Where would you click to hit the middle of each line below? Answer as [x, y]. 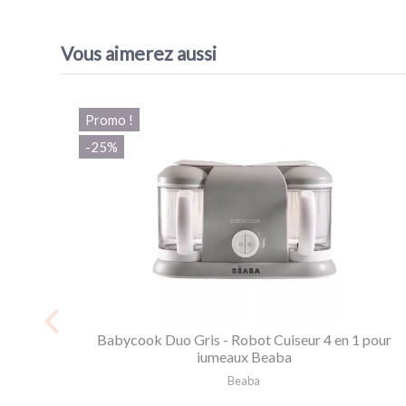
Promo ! [109, 119]
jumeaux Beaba [244, 356]
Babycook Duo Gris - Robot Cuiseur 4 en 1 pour [244, 339]
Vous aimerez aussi [139, 53]
